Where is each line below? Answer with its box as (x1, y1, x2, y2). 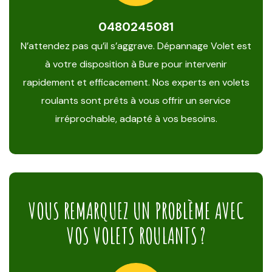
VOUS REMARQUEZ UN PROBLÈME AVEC (28, 197, 244, 225)
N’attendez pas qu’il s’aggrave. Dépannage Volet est (21, 39, 251, 52)
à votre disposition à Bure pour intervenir (45, 58, 227, 70)
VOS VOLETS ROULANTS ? (66, 222, 206, 250)
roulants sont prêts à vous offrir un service (41, 94, 231, 107)
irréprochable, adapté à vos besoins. (55, 112, 217, 125)
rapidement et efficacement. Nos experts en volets (22, 76, 250, 89)
